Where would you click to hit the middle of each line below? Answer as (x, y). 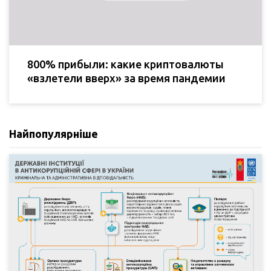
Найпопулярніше (54, 133)
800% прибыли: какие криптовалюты (126, 64)
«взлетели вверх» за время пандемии (126, 78)
